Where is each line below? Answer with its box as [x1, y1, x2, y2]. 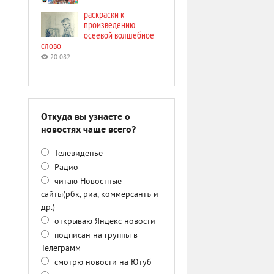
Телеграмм [41, 243, 81, 254]
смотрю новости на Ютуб [52, 257, 152, 268]
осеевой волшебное [84, 29, 154, 41]
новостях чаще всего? [41, 124, 136, 136]
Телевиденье [52, 149, 103, 159]
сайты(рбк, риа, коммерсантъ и [41, 190, 158, 200]
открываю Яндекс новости [52, 217, 155, 227]
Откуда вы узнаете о [41, 111, 130, 124]
